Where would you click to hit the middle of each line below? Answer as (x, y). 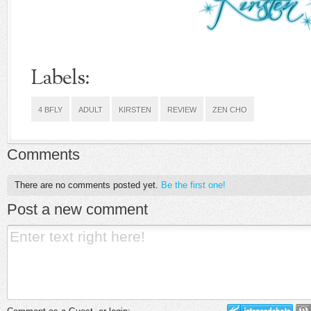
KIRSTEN (135, 110)
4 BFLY (50, 110)
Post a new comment (77, 210)
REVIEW (182, 110)
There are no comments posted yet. (87, 185)
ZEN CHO (230, 110)
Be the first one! (193, 185)
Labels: (60, 78)
